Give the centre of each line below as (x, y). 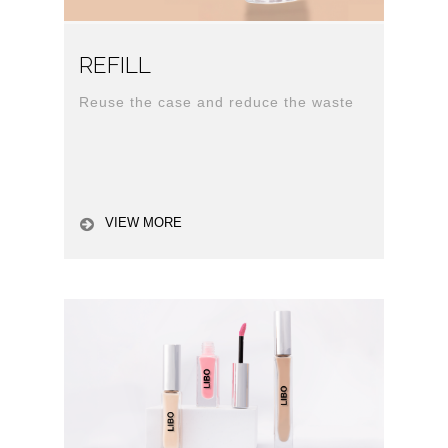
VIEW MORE (143, 222)
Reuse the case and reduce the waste (216, 102)
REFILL (115, 65)
